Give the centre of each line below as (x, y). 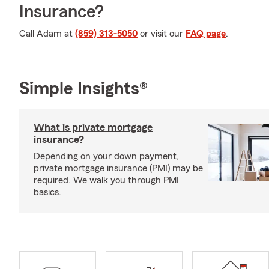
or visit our (162, 34)
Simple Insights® (83, 89)
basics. (47, 192)
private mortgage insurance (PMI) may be (118, 168)
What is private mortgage (93, 127)
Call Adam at (47, 34)
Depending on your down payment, (106, 156)
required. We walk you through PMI (106, 180)
